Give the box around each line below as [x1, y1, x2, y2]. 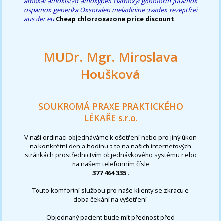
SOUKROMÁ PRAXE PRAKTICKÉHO [38, 100, 183, 112]
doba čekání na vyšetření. [73, 194, 148, 204]
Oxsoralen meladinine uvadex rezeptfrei [80, 5, 197, 14]
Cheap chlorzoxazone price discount [56, 14, 175, 23]
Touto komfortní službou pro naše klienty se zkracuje [32, 185, 189, 195]
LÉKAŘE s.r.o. [83, 112, 138, 124]
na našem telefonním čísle [72, 159, 149, 168]
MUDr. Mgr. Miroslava [43, 48, 178, 66]
